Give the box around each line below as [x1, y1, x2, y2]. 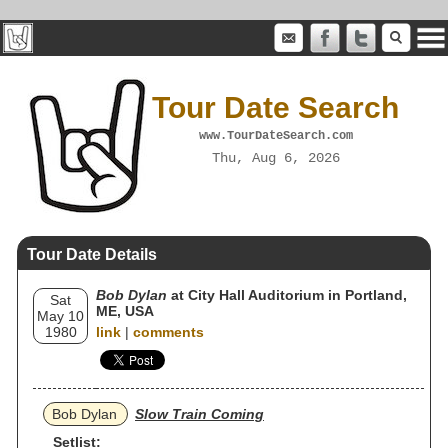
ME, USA [96, 303, 154, 319]
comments [133, 324, 204, 340]
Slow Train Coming [135, 406, 264, 422]
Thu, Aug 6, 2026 [211, 149, 340, 166]
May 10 [37, 308, 84, 324]
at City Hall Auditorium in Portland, [167, 287, 407, 303]
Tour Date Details [27, 246, 157, 263]
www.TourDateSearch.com [198, 128, 353, 143]
